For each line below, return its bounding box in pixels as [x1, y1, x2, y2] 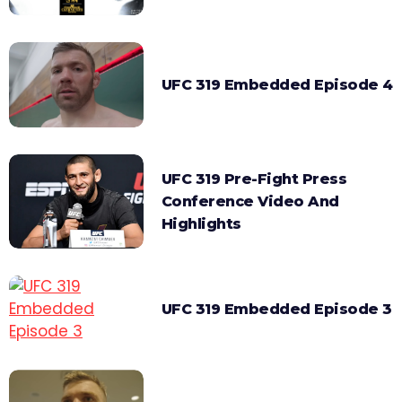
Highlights [161, 214, 241, 232]
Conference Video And [161, 192, 339, 210]
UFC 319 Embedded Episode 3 [161, 300, 392, 318]
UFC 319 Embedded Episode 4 [161, 75, 393, 93]
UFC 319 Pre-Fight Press [161, 170, 347, 188]
